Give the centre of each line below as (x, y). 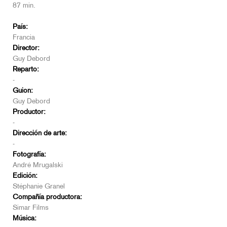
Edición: (25, 176)
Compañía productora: (47, 198)
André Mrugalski (38, 166)
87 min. (24, 6)
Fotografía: (29, 155)
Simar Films (31, 208)
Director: (26, 49)
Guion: (23, 91)
